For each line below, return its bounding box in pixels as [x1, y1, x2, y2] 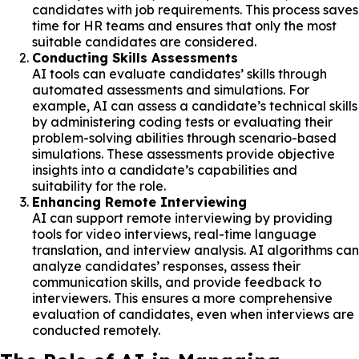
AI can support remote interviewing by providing [32, 209, 333, 226]
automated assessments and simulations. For [32, 81, 309, 98]
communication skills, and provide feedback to [32, 273, 321, 290]
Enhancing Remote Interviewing [32, 193, 247, 210]
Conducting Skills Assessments [32, 49, 238, 66]
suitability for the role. [32, 177, 166, 194]
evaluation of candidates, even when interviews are [32, 305, 354, 322]
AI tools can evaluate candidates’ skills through [32, 65, 327, 82]
